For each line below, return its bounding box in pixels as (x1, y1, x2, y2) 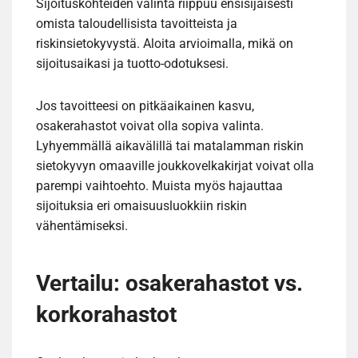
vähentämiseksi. (36, 217, 128, 233)
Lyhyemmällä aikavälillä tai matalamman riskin (36, 137, 304, 153)
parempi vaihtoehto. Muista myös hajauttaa (36, 177, 283, 193)
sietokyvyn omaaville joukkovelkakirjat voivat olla (36, 157, 314, 173)
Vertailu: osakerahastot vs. (36, 269, 303, 296)
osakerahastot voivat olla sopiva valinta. (36, 117, 264, 133)
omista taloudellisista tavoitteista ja (36, 15, 237, 31)
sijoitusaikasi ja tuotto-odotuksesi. (36, 55, 229, 71)
